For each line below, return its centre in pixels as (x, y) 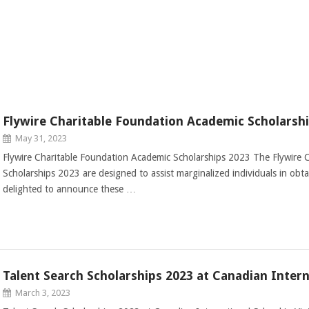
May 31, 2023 (41, 138)
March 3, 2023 (42, 293)
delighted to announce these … (69, 189)
